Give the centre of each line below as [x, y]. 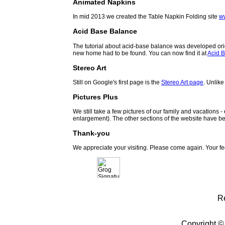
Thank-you [91, 133]
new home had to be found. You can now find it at [140, 53]
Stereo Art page [182, 82]
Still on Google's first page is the [117, 82]
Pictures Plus [95, 97]
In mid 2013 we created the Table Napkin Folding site [146, 17]
